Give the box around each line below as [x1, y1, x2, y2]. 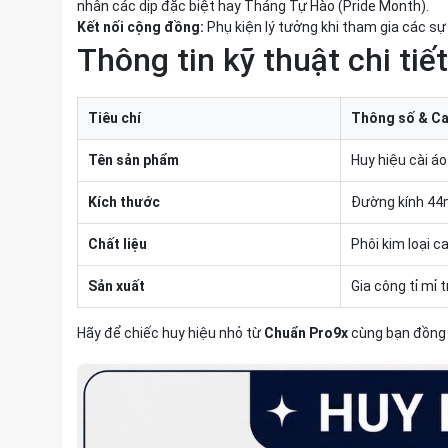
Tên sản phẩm [88, 152, 179, 168]
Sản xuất [88, 278, 145, 294]
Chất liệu [88, 236, 147, 252]
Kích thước [88, 194, 160, 210]
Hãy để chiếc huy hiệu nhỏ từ [77, 325, 264, 341]
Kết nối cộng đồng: [77, 19, 204, 35]
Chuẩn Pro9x [264, 325, 348, 341]
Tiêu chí [88, 110, 141, 126]
